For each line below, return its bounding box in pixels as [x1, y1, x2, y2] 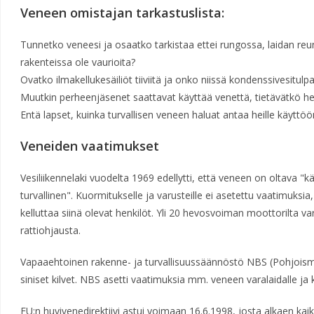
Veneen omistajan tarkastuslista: [20, 4, 224, 21]
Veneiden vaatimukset [20, 137, 159, 154]
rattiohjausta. [20, 224, 83, 237]
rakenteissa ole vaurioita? [20, 55, 135, 69]
